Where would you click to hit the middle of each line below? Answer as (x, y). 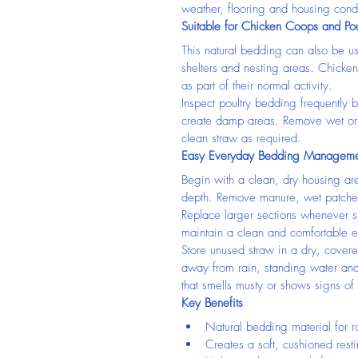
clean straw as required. (241, 138)
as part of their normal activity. (257, 86)
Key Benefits (212, 303)
